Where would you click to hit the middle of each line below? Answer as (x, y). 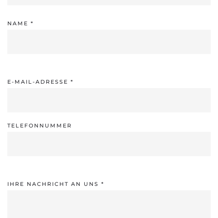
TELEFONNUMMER (40, 125)
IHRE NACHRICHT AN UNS (54, 184)
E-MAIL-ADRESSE (39, 82)
